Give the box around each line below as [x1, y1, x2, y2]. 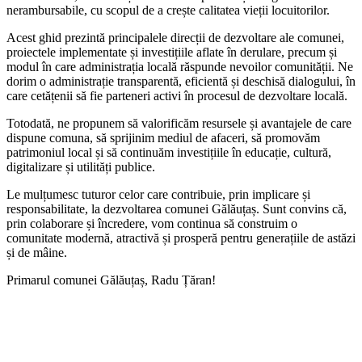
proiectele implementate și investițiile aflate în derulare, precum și [6, 44, 337, 59]
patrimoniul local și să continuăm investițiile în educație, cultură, [6, 145, 331, 159]
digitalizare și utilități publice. [6, 159, 155, 174]
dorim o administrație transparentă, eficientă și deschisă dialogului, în [6, 74, 356, 88]
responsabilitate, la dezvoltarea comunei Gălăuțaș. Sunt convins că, [6, 201, 347, 216]
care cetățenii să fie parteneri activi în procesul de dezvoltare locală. [6, 88, 347, 103]
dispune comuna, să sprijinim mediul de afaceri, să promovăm [6, 130, 320, 145]
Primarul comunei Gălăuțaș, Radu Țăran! [6, 272, 216, 287]
